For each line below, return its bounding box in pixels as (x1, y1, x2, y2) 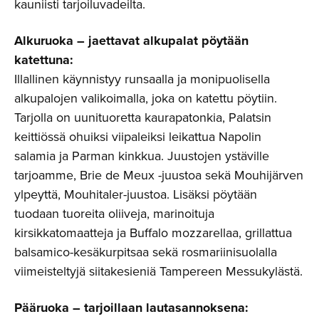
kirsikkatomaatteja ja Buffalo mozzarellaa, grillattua (14, 223, 292, 242)
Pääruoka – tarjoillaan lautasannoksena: (14, 298, 249, 317)
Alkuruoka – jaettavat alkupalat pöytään (14, 31, 249, 50)
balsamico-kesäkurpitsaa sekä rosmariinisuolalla (14, 242, 277, 261)
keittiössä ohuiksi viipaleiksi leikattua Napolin (14, 127, 261, 146)
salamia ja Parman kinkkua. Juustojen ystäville (14, 146, 269, 165)
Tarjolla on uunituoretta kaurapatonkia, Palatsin (14, 108, 271, 127)
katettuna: (14, 50, 73, 69)
